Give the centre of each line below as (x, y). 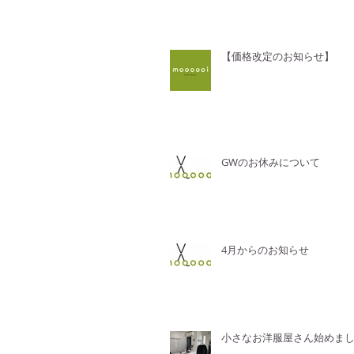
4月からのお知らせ (265, 250)
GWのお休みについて (271, 162)
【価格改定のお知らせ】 (278, 56)
